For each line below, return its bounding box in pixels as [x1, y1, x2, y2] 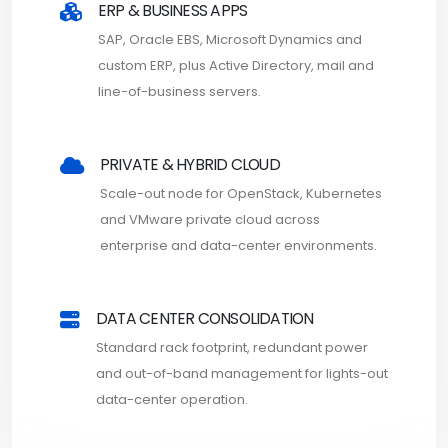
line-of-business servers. [98, 81, 261, 101]
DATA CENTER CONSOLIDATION [96, 307, 314, 329]
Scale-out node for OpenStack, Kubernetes [100, 183, 382, 203]
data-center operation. [96, 389, 248, 409]
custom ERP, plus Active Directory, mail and [98, 55, 374, 75]
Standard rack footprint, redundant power [96, 337, 368, 357]
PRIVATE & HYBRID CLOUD [100, 153, 280, 175]
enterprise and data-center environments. [100, 235, 377, 255]
